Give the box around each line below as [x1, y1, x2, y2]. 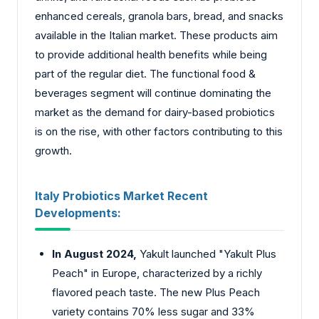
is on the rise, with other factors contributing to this [35, 125, 283, 139]
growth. [35, 144, 72, 158]
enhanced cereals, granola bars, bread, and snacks [35, 9, 283, 23]
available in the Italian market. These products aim [35, 28, 278, 43]
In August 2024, [52, 246, 137, 261]
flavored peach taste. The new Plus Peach [52, 285, 260, 299]
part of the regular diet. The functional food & [35, 67, 256, 81]
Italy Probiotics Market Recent [35, 188, 208, 203]
